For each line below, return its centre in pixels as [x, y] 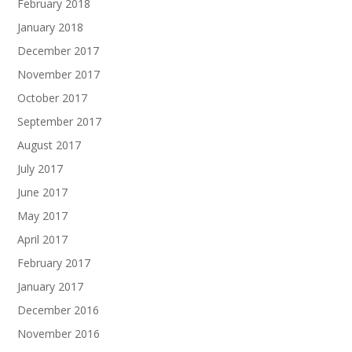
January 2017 [51, 286]
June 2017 [43, 192]
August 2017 [49, 145]
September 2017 [60, 121]
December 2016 [59, 310]
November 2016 [59, 333]
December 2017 [59, 50]
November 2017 [59, 74]
